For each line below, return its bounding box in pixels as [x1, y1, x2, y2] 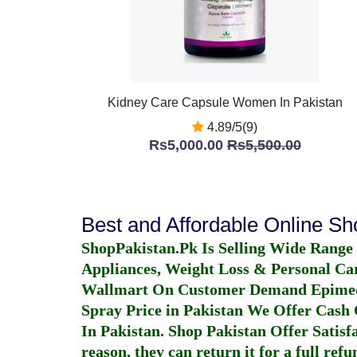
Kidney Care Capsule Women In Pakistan [107, 96, 343, 109]
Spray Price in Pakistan [81, 301, 243, 319]
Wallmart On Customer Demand [81, 280, 311, 298]
